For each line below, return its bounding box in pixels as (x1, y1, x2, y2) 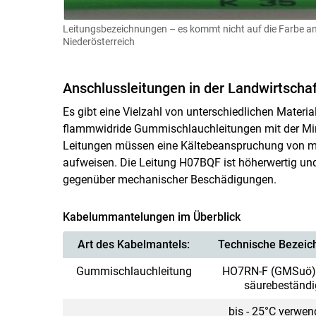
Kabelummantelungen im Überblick (62, 209, 241, 224)
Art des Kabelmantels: (78, 237, 190, 251)
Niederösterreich (62, 35, 135, 47)
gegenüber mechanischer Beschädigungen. (62, 172, 276, 186)
